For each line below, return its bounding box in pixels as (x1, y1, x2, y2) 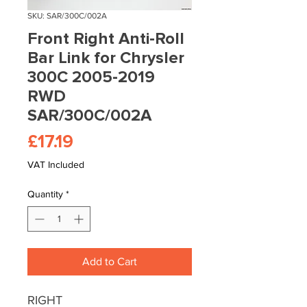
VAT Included (27, 159, 84, 171)
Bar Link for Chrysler (27, 48, 184, 69)
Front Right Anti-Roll (27, 29, 184, 49)
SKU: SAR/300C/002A (27, 11, 107, 21)
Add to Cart (82, 256, 137, 268)
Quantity (27, 188, 63, 200)
